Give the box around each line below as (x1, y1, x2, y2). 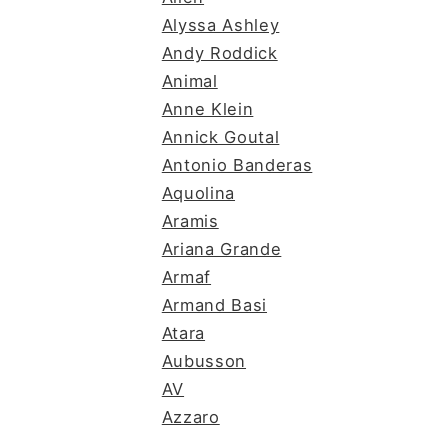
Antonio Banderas (161, 154, 313, 175)
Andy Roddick (161, 42, 278, 63)
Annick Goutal (161, 126, 280, 147)
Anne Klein (161, 98, 254, 119)
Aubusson (161, 350, 247, 371)
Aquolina (161, 182, 236, 203)
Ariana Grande (161, 238, 282, 259)
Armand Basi (161, 294, 268, 315)
